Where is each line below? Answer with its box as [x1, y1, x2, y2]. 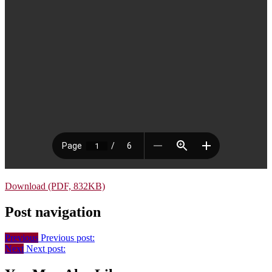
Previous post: [41, 232, 95, 243]
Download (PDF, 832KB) [5, 181, 105, 192]
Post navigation [5, 204, 101, 220]
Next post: [26, 243, 66, 254]
